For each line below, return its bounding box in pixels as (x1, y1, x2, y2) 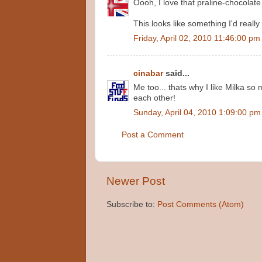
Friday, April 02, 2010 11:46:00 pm (133, 34, 260, 43)
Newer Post (106, 174, 165, 187)
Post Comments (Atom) (157, 200, 244, 209)
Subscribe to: (106, 200, 157, 209)
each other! (133, 94, 175, 103)
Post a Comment (122, 130, 184, 140)
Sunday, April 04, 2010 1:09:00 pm (133, 108, 261, 117)
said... (163, 68, 189, 78)
